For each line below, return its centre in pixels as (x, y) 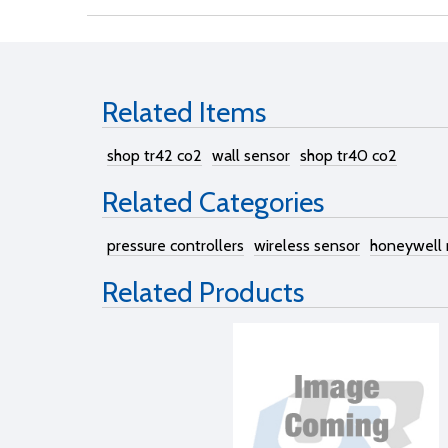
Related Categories (213, 202)
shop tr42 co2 (154, 155)
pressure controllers (175, 245)
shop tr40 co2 (348, 155)
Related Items (184, 112)
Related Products (203, 292)
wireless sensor (307, 245)
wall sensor (251, 155)
